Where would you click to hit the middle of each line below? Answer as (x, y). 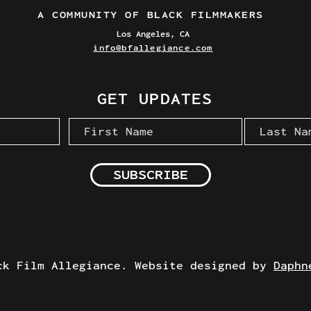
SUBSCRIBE (151, 175)
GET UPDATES (155, 99)
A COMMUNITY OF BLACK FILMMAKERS (151, 15)
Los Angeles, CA (153, 34)
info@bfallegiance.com (153, 48)
